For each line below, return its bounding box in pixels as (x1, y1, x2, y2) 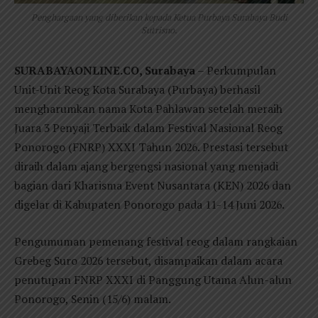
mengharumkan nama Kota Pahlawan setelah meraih (14, 101, 283, 117)
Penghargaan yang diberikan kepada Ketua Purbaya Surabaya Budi (31, 11, 287, 24)
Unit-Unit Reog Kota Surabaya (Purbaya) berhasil (14, 82, 261, 98)
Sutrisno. (141, 24, 177, 37)
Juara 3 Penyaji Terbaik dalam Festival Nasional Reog (14, 120, 283, 136)
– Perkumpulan (195, 62, 276, 79)
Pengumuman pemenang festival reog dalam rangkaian (14, 233, 297, 249)
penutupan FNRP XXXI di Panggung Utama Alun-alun (14, 271, 292, 287)
